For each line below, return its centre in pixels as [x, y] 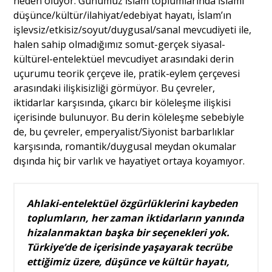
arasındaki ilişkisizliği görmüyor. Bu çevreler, [114, 88]
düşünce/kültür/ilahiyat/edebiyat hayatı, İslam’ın [123, 15]
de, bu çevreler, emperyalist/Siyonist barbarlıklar [124, 132]
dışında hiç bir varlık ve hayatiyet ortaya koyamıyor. [129, 161]
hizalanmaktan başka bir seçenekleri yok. [128, 233]
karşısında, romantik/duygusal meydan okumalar [125, 147]
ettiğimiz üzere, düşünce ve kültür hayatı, [128, 262]
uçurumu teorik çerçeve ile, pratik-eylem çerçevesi [127, 74]
